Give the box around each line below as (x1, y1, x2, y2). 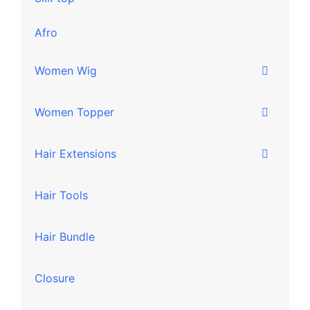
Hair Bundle (35, 230, 95, 244)
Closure (35, 271, 75, 285)
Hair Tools (35, 188, 88, 202)
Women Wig (35, 64, 97, 77)
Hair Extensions (35, 147, 116, 161)
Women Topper (35, 105, 114, 119)
